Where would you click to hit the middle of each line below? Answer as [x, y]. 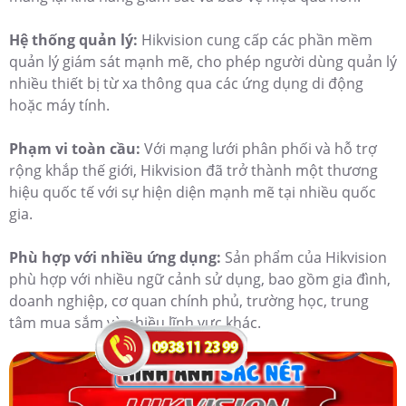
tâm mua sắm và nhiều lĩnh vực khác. [135, 323]
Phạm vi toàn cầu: [77, 149]
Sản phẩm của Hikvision [306, 258]
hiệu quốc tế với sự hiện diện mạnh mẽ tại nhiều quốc [193, 193]
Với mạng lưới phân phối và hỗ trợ [261, 149]
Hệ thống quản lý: [75, 40]
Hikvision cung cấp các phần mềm [257, 40]
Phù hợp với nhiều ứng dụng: [117, 258]
